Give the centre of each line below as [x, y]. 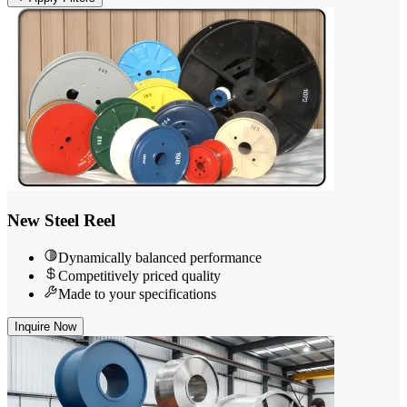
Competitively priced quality [139, 275]
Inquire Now [45, 326]
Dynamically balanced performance [160, 257]
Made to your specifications [137, 293]
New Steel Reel [61, 221]
